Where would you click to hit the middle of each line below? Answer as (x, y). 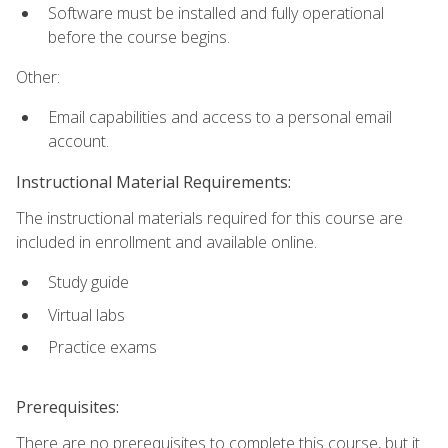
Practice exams (102, 347)
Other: (38, 77)
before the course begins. (139, 36)
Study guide (88, 282)
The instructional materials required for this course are (209, 217)
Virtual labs (86, 314)
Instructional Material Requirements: (153, 181)
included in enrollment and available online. (166, 241)
